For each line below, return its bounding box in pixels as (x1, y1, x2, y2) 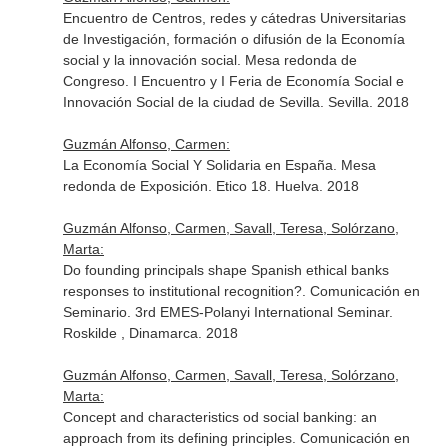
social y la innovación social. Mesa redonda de (62, 52, 357, 68)
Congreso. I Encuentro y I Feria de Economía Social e (62, 73, 404, 89)
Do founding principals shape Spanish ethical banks (62, 262, 389, 278)
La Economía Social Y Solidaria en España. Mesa (62, 157, 376, 173)
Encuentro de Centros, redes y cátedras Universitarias (62, 10, 406, 26)
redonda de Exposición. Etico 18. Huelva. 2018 (62, 178, 359, 194)
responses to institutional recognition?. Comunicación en (62, 283, 420, 299)
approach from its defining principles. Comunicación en (62, 430, 410, 446)
